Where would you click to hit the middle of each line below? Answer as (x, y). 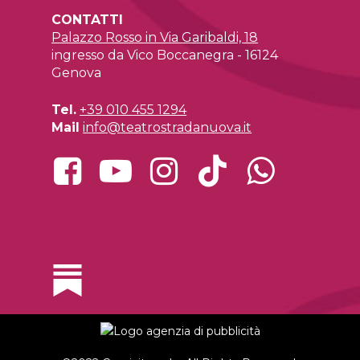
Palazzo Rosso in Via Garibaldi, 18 (155, 37)
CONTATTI (88, 19)
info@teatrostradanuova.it (168, 127)
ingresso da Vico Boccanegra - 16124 (165, 55)
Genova (77, 72)
